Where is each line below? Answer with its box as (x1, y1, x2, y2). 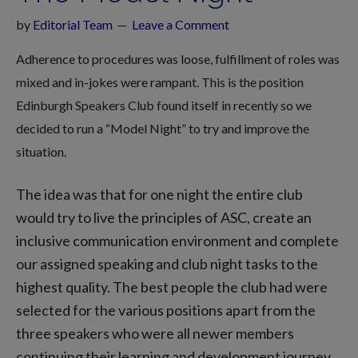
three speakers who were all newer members (16, 324, 294, 342)
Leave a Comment (132, 17, 229, 32)
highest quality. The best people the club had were (16, 278, 328, 296)
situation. (16, 144, 66, 159)
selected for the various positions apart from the (16, 301, 316, 319)
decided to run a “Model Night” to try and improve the (16, 121, 309, 136)
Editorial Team (33, 17, 113, 32)
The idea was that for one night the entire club (16, 185, 303, 203)
